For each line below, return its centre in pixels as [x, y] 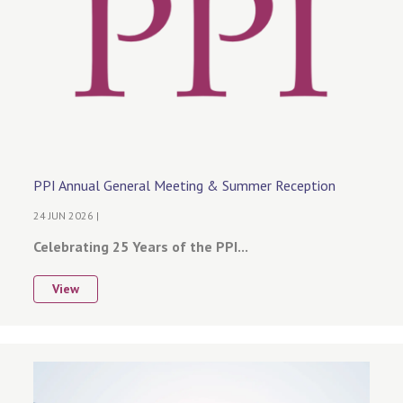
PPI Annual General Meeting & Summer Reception [184, 185]
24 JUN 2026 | [67, 215]
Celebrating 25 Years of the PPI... [141, 246]
